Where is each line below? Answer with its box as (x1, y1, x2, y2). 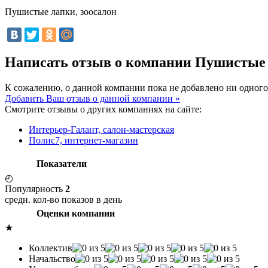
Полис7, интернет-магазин (29, 135, 138, 145)
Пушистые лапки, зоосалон (5, 6, 117, 17)
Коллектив (29, 242, 72, 253)
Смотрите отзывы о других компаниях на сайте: (5, 103, 202, 114)
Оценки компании (36, 208, 115, 218)
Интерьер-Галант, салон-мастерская (29, 124, 174, 135)
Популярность (5, 183, 65, 194)
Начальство (29, 253, 75, 264)
